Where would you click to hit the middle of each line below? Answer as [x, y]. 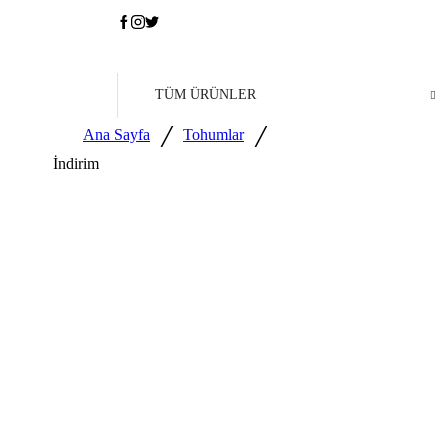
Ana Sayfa [116, 134]
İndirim [76, 163]
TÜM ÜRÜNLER [205, 95]
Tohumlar [213, 134]
